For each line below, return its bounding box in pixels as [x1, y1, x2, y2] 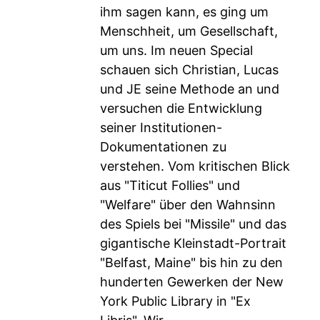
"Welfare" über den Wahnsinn [100, 197, 276, 212]
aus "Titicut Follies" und [100, 178, 240, 193]
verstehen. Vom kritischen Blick [100, 159, 290, 174]
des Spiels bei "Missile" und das [100, 216, 286, 231]
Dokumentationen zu [100, 139, 226, 154]
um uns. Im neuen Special [100, 43, 253, 58]
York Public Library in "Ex [100, 294, 251, 309]
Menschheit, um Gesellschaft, [100, 24, 278, 39]
